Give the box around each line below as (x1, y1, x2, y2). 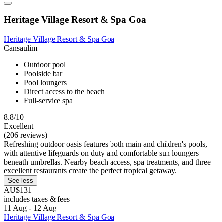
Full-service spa (24, 96, 73, 105)
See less (8, 177, 33, 185)
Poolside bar (24, 69, 62, 78)
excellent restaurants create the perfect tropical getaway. (4, 166, 177, 175)
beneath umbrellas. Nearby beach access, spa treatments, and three (4, 158, 211, 166)
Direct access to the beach (24, 87, 105, 96)
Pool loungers (24, 78, 67, 87)
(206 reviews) (4, 131, 47, 140)
